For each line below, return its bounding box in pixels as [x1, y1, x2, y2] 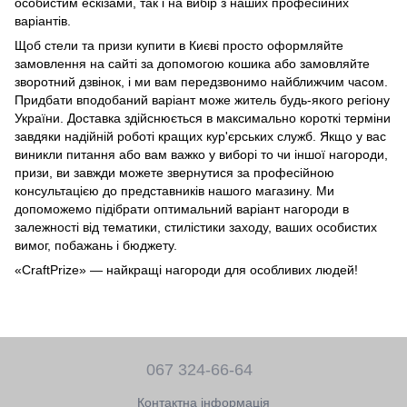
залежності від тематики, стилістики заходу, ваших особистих [15, 219, 377, 234]
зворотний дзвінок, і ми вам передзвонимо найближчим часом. [15, 74, 388, 89]
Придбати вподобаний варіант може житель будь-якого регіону [15, 92, 390, 107]
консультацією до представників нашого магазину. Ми [15, 183, 334, 198]
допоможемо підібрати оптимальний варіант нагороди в [15, 201, 349, 216]
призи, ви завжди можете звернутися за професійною [15, 164, 334, 180]
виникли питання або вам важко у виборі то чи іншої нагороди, [15, 146, 388, 162]
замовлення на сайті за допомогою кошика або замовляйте [15, 55, 370, 71]
